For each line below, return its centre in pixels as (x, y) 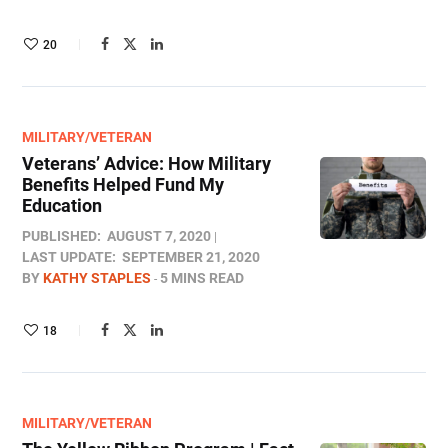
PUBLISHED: (61, 236)
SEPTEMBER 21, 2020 (191, 257)
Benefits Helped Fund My (123, 184)
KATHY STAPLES (97, 278)
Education (62, 205)
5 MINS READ (202, 278)
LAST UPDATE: (69, 257)
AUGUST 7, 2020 (159, 236)
